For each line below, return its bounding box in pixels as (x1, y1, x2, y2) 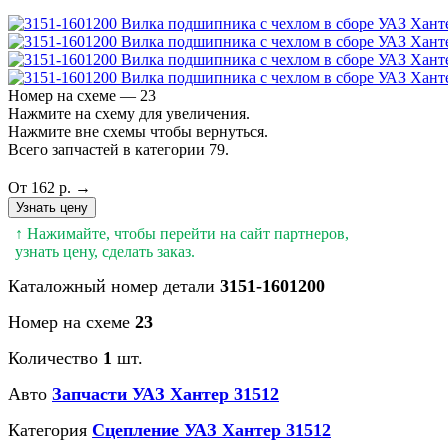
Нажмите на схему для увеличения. (8, 104, 250, 122)
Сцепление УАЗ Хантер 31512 (92, 419, 331, 440)
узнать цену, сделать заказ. (15, 242, 195, 260)
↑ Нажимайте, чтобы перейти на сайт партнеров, (15, 224, 349, 242)
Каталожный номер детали (8, 275, 220, 296)
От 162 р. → (8, 178, 91, 196)
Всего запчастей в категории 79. (8, 140, 229, 158)
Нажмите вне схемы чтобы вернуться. (8, 122, 268, 140)
